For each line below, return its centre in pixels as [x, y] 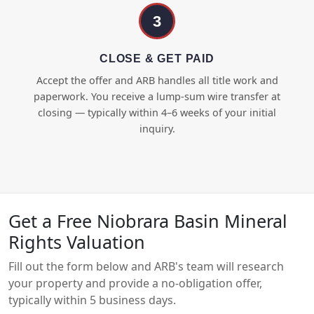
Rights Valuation [77, 242]
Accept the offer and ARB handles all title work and [157, 81]
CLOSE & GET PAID [157, 59]
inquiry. [157, 129]
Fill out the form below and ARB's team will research [146, 267]
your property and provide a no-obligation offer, [135, 284]
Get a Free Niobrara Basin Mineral [148, 221]
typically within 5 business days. [92, 300]
